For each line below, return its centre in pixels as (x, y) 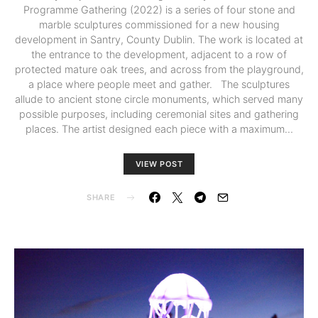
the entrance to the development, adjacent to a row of (159, 55)
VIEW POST (159, 164)
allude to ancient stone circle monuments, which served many (159, 99)
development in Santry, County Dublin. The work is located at (159, 40)
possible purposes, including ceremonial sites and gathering (159, 114)
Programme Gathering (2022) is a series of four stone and (159, 10)
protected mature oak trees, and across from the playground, (159, 70)
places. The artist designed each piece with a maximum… (159, 129)
